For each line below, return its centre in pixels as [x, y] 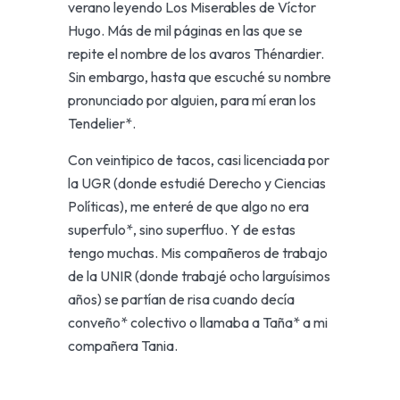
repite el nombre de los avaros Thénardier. [196, 54]
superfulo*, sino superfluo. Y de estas [182, 229]
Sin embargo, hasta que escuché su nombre [200, 77]
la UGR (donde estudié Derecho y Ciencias [197, 183]
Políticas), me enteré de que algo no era [189, 206]
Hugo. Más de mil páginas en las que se [186, 30]
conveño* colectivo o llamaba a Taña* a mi [198, 322]
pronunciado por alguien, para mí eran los [192, 100]
